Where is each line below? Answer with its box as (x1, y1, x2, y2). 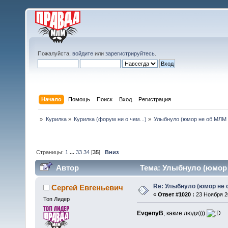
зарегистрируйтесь (105, 50, 155, 56)
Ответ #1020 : (157, 191, 194, 198)
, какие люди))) (163, 210, 207, 217)
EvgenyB (136, 210, 163, 217)
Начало (41, 96, 62, 102)
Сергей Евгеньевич (51, 183, 124, 192)
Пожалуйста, (38, 50, 72, 56)
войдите (72, 50, 93, 56)
